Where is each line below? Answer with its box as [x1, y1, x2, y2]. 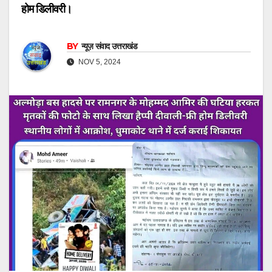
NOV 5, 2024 [76, 58, 121, 67]
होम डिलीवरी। [21, 2, 72, 16]
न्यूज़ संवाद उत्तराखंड [81, 41, 138, 52]
